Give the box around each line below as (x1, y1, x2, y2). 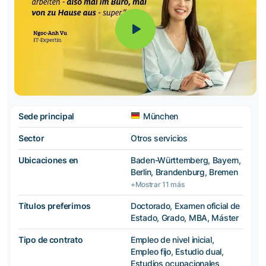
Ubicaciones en (18, 155, 79, 165)
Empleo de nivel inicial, (131, 235, 214, 245)
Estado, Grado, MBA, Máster (131, 213, 239, 223)
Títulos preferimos (18, 201, 91, 211)
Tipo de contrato (18, 235, 83, 245)
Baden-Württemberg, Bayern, (131, 155, 241, 165)
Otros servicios (131, 133, 188, 143)
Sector (18, 133, 45, 143)
